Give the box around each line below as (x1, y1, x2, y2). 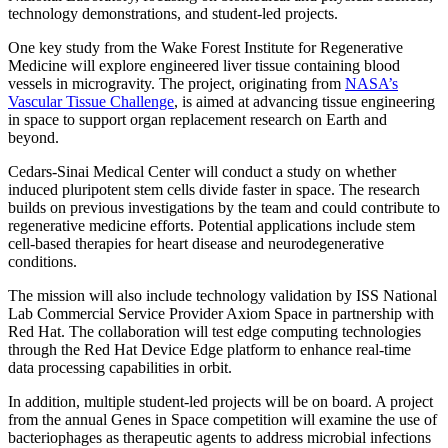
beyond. (8, 128, 59, 146)
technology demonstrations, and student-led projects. (8, 4, 338, 22)
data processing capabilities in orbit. (8, 358, 232, 376)
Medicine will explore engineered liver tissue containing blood (8, 56, 400, 74)
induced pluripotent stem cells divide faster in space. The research (8, 180, 420, 198)
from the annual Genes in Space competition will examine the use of (8, 410, 437, 428)
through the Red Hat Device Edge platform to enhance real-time (8, 340, 411, 358)
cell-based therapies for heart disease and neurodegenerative (8, 234, 384, 252)
